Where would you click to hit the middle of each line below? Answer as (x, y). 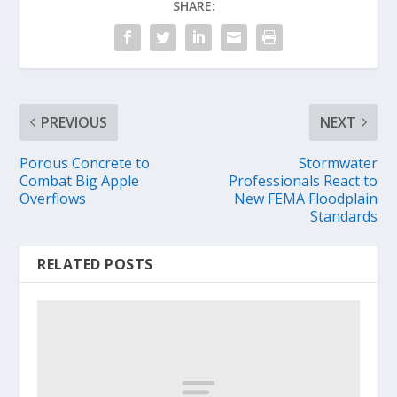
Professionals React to (303, 180)
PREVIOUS (74, 122)
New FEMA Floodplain (305, 198)
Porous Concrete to (85, 163)
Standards (343, 216)
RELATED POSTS (95, 264)
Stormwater (338, 163)
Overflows (53, 198)
